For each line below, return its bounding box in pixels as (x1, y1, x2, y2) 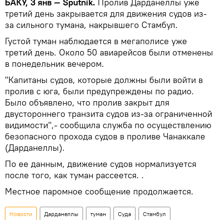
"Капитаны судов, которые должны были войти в (5, 74, 203, 85)
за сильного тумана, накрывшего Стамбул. (5, 19, 178, 30)
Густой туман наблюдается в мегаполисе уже (5, 35, 187, 47)
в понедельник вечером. (5, 57, 104, 69)
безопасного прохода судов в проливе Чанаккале (5, 130, 205, 142)
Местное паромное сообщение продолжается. (5, 185, 193, 197)
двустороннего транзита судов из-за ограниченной (5, 108, 212, 119)
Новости (9, 210, 32, 218)
